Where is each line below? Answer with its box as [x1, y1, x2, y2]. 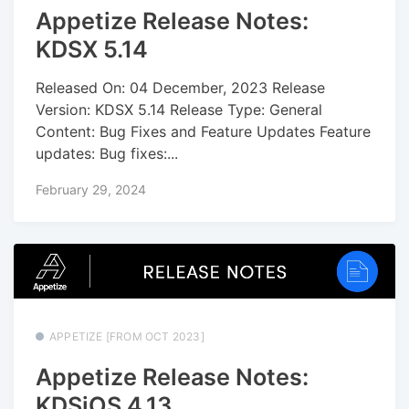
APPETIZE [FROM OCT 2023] [49, 329, 204, 343]
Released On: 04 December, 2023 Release [36, 79, 325, 98]
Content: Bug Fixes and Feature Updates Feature [36, 122, 371, 142]
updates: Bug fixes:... [36, 144, 178, 163]
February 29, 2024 [36, 181, 146, 197]
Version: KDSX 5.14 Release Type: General [36, 100, 322, 120]
